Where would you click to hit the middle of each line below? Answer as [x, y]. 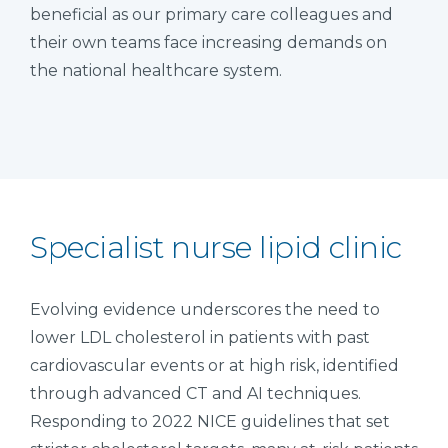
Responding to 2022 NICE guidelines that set [210, 421]
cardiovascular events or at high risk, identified [214, 365]
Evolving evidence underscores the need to [205, 309]
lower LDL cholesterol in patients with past [200, 337]
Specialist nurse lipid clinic [216, 247]
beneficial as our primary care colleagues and [211, 14]
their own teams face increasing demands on [208, 42]
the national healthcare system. [156, 70]
